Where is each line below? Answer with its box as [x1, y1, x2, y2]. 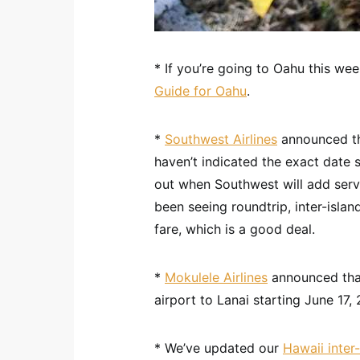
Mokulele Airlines [165, 269, 268, 285]
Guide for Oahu [154, 83, 247, 99]
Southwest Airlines [165, 131, 277, 147]
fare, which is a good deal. [154, 221, 315, 237]
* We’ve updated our [154, 340, 283, 356]
